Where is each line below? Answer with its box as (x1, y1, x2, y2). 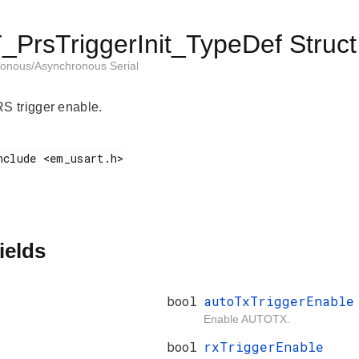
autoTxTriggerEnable (204, 292, 354, 310)
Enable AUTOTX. (204, 313, 290, 326)
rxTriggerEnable (204, 338, 324, 356)
